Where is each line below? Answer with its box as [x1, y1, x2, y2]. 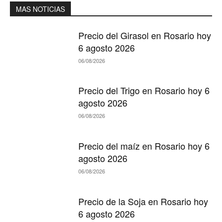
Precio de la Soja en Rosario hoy [78, 194, 209, 208]
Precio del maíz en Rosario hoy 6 [78, 139, 210, 152]
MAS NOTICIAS [16, 3, 65, 14]
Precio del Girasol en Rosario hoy [78, 28, 212, 42]
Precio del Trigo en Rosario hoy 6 [78, 84, 210, 97]
